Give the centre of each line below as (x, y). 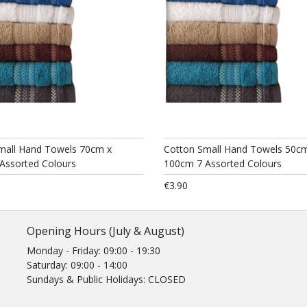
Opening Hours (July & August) (106, 231)
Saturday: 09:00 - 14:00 (77, 265)
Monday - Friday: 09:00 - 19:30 (94, 250)
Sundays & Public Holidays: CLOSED (106, 279)
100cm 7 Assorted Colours (223, 163)
